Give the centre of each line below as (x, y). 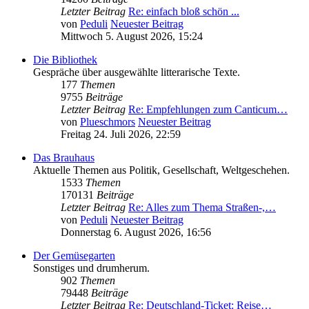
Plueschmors (108, 122)
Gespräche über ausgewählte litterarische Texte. (137, 72)
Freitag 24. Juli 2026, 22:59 (121, 134)
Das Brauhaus (64, 158)
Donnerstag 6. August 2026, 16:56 (136, 232)
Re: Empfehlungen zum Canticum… (208, 110)
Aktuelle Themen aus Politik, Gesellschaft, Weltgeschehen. (161, 170)
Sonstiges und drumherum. (91, 268)
